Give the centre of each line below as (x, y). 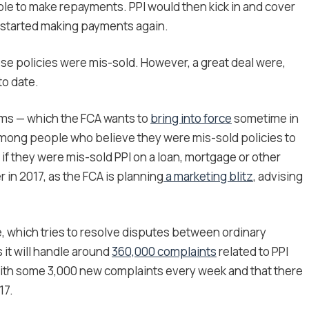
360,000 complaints (164, 252)
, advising (278, 177)
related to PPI (252, 252)
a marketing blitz (208, 177)
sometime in (265, 119)
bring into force (191, 119)
